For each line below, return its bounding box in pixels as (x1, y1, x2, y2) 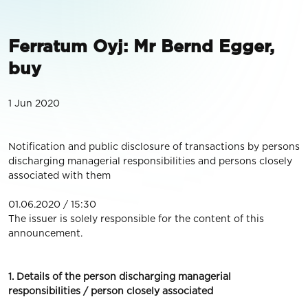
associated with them (8, 170, 111, 181)
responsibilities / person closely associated (8, 285, 213, 296)
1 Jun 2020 (8, 98, 60, 109)
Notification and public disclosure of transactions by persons (8, 141, 300, 152)
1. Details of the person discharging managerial (8, 271, 231, 282)
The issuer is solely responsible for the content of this (8, 213, 264, 224)
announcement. (8, 228, 82, 239)
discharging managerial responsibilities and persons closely (8, 155, 292, 166)
